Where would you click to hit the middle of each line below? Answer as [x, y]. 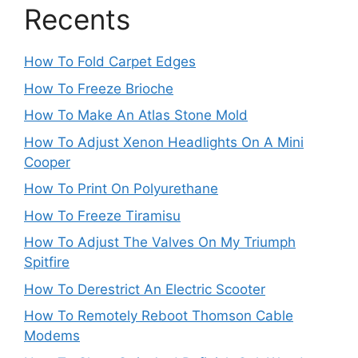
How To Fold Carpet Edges [110, 62]
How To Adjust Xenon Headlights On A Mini [164, 142]
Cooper [47, 162]
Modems [52, 336]
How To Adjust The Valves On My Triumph [160, 242]
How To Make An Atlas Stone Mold [136, 115]
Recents [77, 19]
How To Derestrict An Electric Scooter [145, 289]
